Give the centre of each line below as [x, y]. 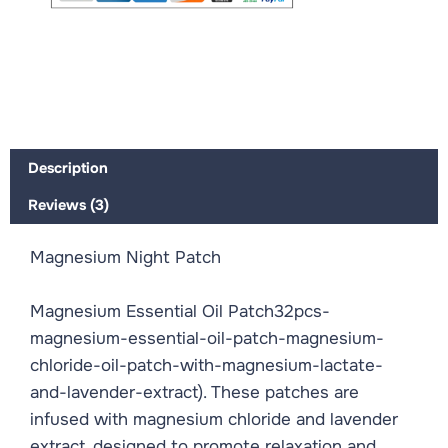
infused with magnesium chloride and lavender [214, 419]
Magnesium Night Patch [125, 257]
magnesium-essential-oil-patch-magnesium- [207, 338]
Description [67, 167]
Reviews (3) [68, 205]
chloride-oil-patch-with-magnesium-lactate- [206, 365]
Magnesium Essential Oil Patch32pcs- [180, 311]
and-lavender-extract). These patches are [194, 392]
